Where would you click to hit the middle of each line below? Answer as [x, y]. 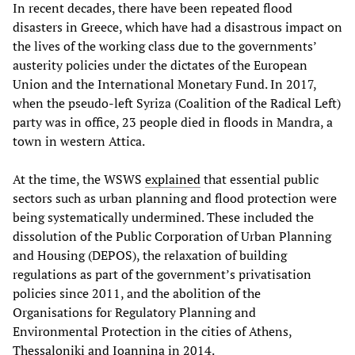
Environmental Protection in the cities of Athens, [152, 332]
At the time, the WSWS [79, 179]
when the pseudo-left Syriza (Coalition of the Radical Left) [177, 103]
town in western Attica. [79, 141]
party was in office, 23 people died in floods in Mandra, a [173, 122]
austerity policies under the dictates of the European [160, 65]
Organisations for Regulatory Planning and [134, 313]
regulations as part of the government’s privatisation [162, 275]
